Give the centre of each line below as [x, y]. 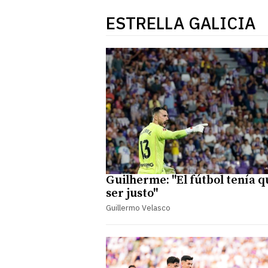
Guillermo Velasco [138, 208]
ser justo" [132, 193]
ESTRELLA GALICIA [181, 23]
